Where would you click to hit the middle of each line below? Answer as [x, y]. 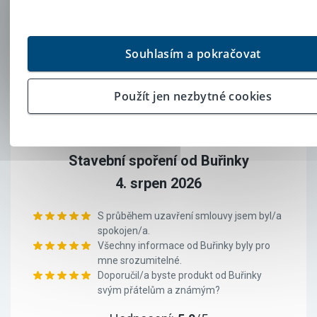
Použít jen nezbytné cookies [193, 96]
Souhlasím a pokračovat [193, 54]
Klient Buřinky [158, 138]
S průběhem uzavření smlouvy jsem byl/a [190, 216]
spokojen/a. [124, 231]
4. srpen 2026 [158, 183]
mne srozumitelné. [140, 260]
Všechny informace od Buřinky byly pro [184, 246]
